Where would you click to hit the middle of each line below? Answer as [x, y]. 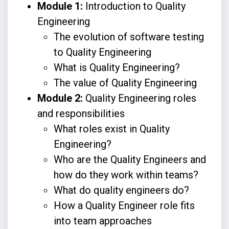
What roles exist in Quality [111, 129]
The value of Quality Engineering [125, 83]
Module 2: [60, 98]
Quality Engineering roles [139, 98]
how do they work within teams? [126, 175]
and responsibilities [81, 113]
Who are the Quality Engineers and [130, 159]
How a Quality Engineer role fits [124, 205]
